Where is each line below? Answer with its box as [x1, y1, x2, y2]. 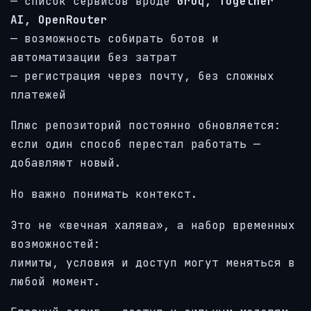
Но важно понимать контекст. [10, 186, 198, 201]
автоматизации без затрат [10, 49, 177, 65]
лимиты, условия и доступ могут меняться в [10, 255, 295, 270]
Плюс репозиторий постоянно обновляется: [10, 118, 281, 133]
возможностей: [10, 236, 101, 251]
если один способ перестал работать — [10, 137, 260, 152]
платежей [10, 87, 66, 102]
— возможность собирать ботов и [10, 31, 219, 46]
